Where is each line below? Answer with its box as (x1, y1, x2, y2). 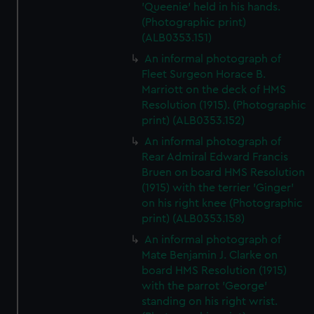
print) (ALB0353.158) (142, 213, 245, 224)
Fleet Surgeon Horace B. (142, 69, 266, 80)
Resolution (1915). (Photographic (142, 100, 307, 111)
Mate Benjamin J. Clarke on (142, 250, 278, 261)
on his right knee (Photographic (142, 198, 303, 209)
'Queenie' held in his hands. (142, 1, 281, 13)
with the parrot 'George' (142, 280, 268, 292)
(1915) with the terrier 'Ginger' (142, 182, 294, 193)
